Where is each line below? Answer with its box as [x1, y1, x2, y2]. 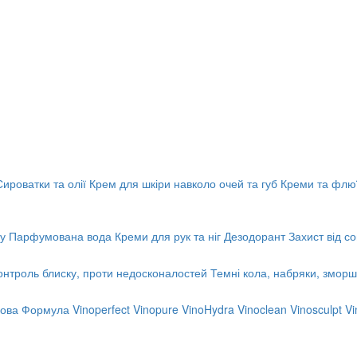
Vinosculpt [290, 301, 342, 317]
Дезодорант [224, 228, 285, 244]
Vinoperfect [73, 301, 130, 317]
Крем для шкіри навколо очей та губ [89, 175, 277, 191]
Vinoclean [237, 301, 287, 317]
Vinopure [133, 301, 178, 317]
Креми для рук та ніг [115, 228, 221, 244]
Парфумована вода [9, 228, 112, 244]
